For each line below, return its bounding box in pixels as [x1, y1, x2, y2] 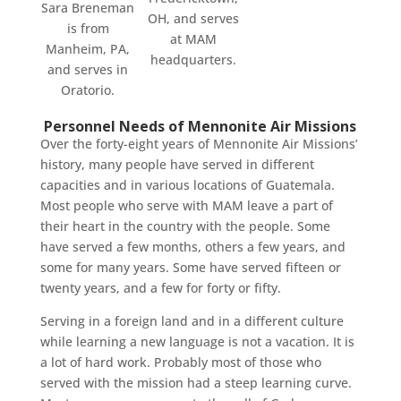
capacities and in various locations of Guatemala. [39, 175, 335, 193]
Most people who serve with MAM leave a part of [39, 196, 333, 214]
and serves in [47, 60, 129, 78]
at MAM [170, 30, 218, 48]
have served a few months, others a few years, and [39, 237, 346, 255]
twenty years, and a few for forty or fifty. [39, 278, 281, 296]
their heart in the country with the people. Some [39, 217, 330, 235]
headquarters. [150, 51, 237, 69]
